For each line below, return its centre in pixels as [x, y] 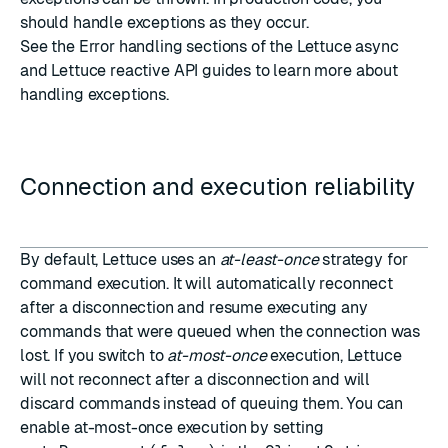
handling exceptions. [94, 94]
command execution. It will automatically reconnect [206, 283]
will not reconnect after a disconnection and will [195, 379]
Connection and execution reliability [218, 186]
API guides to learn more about [283, 70]
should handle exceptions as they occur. [164, 22]
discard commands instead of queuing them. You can [212, 403]
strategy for [363, 259]
